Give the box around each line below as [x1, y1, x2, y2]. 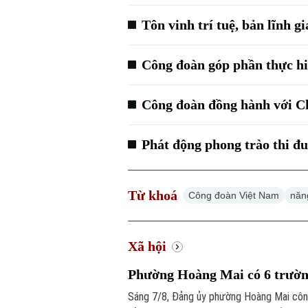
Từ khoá [128, 188, 178, 203]
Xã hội [128, 239, 167, 254]
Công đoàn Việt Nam [188, 190, 280, 201]
